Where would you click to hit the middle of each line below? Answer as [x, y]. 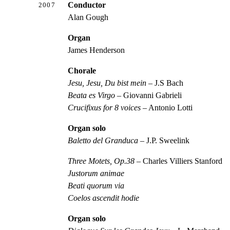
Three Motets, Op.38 [101, 161]
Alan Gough [88, 17]
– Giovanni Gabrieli [149, 95]
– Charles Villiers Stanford [179, 161]
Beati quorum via [96, 185]
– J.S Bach [165, 83]
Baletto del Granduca [103, 140]
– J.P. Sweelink [164, 140]
